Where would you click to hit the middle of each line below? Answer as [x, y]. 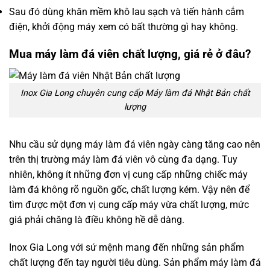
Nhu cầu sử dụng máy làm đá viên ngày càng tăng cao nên [135, 145]
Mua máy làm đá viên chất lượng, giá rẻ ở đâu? [130, 54]
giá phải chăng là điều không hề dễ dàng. [97, 220]
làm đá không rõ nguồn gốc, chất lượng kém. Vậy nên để [129, 190]
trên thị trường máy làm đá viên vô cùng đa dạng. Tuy [123, 160]
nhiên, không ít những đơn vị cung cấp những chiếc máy [128, 175]
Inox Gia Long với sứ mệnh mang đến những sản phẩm [127, 247]
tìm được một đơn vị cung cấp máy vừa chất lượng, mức [129, 205]
